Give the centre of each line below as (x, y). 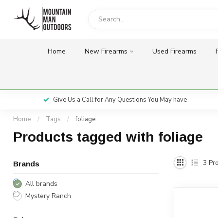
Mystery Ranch (48, 196)
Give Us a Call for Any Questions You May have (114, 100)
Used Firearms (174, 51)
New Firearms (106, 51)
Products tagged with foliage (108, 137)
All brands (41, 184)
